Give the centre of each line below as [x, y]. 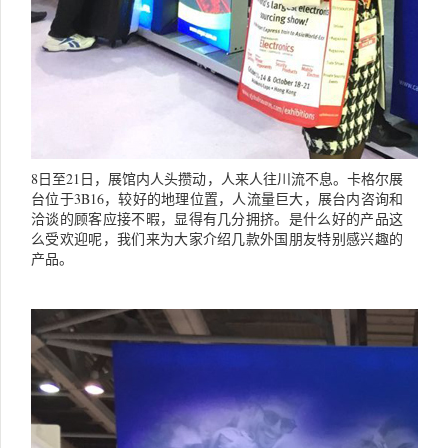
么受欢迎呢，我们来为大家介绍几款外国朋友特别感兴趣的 [217, 238]
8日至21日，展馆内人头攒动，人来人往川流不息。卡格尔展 [217, 178]
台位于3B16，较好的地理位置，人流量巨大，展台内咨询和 [217, 198]
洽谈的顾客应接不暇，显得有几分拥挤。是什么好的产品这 [217, 218]
